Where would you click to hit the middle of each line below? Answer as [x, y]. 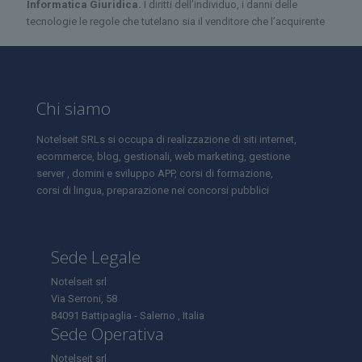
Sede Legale [95, 257]
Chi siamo [74, 108]
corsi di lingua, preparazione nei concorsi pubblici [153, 190]
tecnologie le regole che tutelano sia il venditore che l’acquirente [176, 21]
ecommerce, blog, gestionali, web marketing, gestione [163, 156]
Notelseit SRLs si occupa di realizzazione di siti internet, [166, 139]
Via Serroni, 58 [84, 299]
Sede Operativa [107, 334]
